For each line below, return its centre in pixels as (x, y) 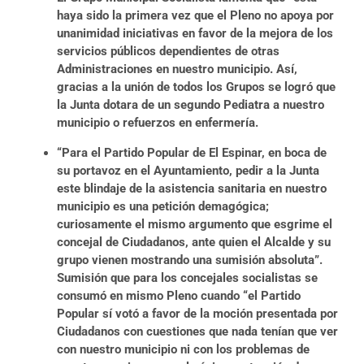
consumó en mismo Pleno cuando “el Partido (179, 295)
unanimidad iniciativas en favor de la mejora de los (195, 33)
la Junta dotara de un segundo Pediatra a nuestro (191, 104)
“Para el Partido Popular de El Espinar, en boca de (192, 152)
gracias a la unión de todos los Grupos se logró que (196, 87)
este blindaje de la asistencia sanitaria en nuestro (192, 188)
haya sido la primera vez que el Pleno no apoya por (195, 15)
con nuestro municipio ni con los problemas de (183, 349)
